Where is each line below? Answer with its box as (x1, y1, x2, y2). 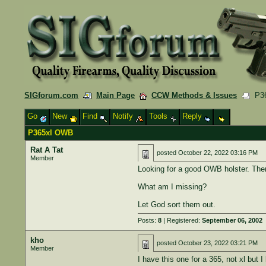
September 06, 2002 (201, 217, 262, 224)
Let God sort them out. (137, 200, 216, 209)
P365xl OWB (28, 128, 74, 137)
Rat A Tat (30, 145, 63, 154)
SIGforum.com (24, 91, 79, 100)
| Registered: (161, 217, 202, 224)
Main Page (96, 91, 135, 100)
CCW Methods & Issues (151, 91, 237, 100)
